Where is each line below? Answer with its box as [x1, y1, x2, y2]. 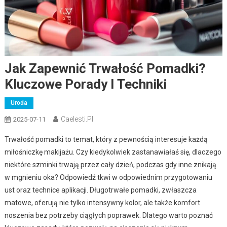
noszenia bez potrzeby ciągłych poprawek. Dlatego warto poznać [4, 211, 213, 219]
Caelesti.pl [60, 115, 93, 123]
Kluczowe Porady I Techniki [4, 76, 167, 92]
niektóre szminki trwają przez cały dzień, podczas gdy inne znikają [4, 160, 216, 169]
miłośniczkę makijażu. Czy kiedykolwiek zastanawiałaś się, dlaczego [4, 147, 221, 156]
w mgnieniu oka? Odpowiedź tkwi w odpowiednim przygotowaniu [4, 173, 212, 181]
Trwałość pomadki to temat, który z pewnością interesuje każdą [4, 135, 208, 143]
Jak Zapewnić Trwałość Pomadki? [4, 60, 206, 76]
